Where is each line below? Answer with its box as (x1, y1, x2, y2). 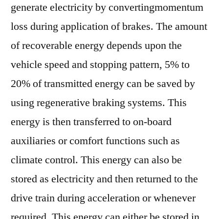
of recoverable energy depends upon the (11, 39, 182, 52)
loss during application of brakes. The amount (11, 20, 207, 33)
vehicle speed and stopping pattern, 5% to (11, 58, 190, 71)
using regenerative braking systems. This (11, 96, 187, 109)
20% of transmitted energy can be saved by (11, 77, 195, 90)
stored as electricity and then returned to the (11, 172, 198, 186)
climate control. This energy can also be (11, 153, 182, 167)
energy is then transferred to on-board (11, 115, 172, 129)
